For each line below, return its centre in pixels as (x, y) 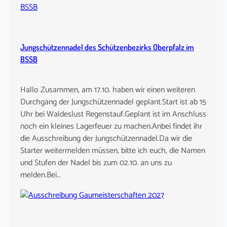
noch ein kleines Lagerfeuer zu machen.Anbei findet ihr (111, 126)
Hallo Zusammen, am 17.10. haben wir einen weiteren (108, 90)
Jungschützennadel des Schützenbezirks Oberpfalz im (107, 47)
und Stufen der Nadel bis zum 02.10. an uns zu (96, 163)
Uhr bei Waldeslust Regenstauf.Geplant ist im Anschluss (113, 114)
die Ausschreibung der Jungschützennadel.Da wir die (106, 138)
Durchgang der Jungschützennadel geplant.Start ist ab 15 (113, 102)
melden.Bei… (40, 175)
